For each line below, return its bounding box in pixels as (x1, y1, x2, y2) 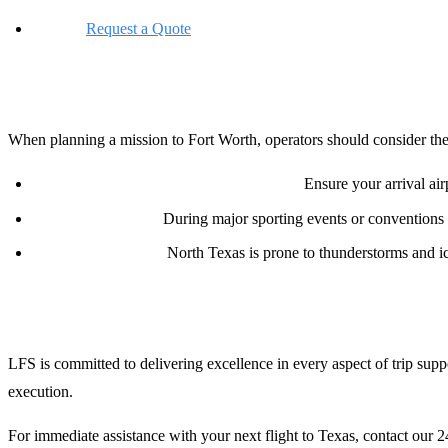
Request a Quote (86, 20, 191, 38)
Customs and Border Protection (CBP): (32, 175, 300, 193)
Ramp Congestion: (32, 209, 159, 227)
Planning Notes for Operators (8, 81, 246, 104)
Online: (32, 20, 82, 38)
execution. (8, 383, 73, 401)
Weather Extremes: (32, 244, 163, 262)
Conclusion (8, 305, 100, 328)
